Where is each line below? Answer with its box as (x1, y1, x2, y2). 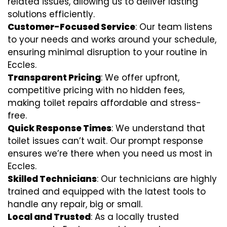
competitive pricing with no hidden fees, (8, 84, 184, 96)
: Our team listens (135, 20, 212, 33)
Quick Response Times (8, 122, 111, 134)
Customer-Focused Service (8, 20, 135, 33)
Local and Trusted (8, 210, 91, 223)
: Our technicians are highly (97, 172, 217, 185)
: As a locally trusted (91, 210, 179, 223)
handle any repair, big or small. (8, 198, 142, 210)
